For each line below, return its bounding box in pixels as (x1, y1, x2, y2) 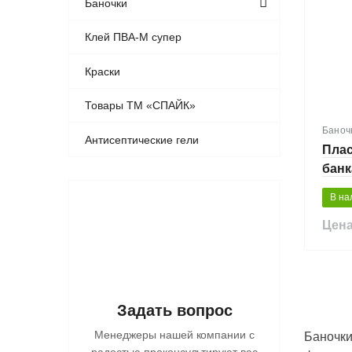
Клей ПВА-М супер (85, 31, 182, 44)
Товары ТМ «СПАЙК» (85, 99, 196, 112)
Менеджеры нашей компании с (94, 328, 255, 342)
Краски (85, 64, 121, 78)
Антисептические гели (85, 133, 200, 146)
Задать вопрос (116, 302, 233, 320)
